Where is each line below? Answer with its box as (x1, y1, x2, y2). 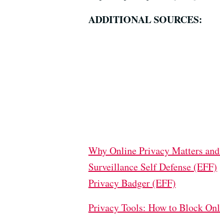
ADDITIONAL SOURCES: (88, 12, 202, 27)
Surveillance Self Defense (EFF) (88, 160, 217, 173)
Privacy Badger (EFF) (88, 176, 176, 190)
